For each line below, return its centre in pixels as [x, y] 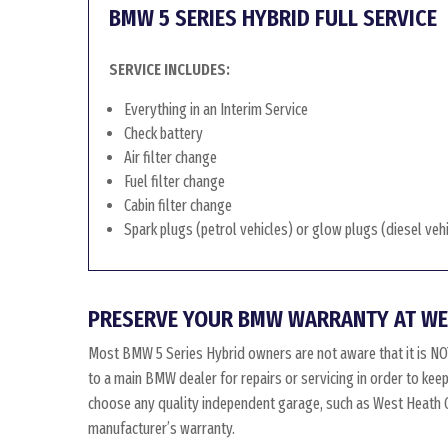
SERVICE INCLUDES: [169, 69]
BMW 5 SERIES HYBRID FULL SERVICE [273, 18]
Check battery [163, 133]
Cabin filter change [178, 205]
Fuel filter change [174, 181]
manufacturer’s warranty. [161, 428]
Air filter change [170, 157]
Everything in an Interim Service [216, 109]
